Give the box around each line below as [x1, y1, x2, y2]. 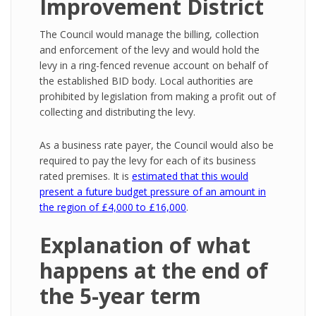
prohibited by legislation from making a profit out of [39, 90, 276, 103]
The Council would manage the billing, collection [39, 28, 259, 41]
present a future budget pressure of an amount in [39, 185, 266, 198]
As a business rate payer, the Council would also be [39, 138, 274, 152]
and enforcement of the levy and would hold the [39, 43, 260, 56]
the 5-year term [39, 281, 201, 310]
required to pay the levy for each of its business [39, 154, 256, 167]
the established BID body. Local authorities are [39, 74, 253, 87]
